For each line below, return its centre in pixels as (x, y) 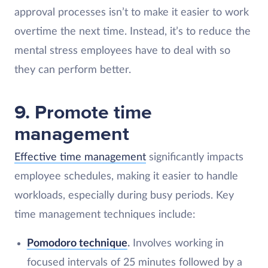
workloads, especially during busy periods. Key (124, 195)
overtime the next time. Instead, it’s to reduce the (133, 31)
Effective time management (80, 157)
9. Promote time (83, 112)
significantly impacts (195, 157)
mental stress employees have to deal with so (122, 51)
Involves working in (176, 243)
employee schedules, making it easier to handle (126, 176)
